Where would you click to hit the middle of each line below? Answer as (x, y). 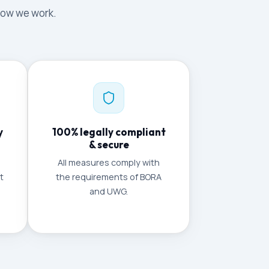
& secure (109, 144)
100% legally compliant (109, 132)
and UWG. (109, 191)
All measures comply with (109, 162)
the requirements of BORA (109, 177)
